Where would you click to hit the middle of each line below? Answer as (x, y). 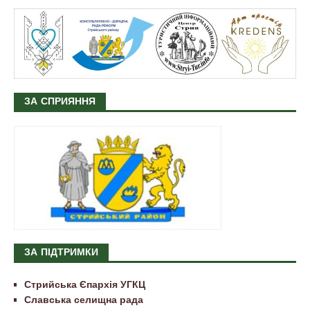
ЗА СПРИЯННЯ (60, 102)
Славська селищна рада (84, 299)
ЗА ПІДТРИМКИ (61, 253)
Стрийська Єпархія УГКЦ (85, 284)
